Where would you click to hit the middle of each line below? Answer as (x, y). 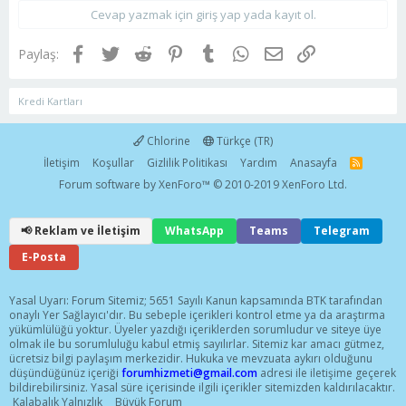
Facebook (115, 52)
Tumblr (237, 52)
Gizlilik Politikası (188, 163)
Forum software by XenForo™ (136, 185)
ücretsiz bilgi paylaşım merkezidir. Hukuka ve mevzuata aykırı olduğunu (191, 359)
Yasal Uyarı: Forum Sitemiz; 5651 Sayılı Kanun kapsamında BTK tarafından (196, 301)
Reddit (169, 52)
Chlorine (167, 141)
